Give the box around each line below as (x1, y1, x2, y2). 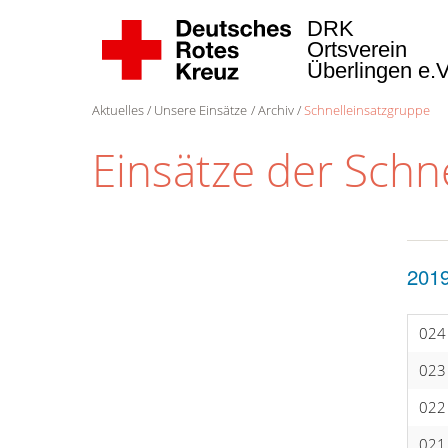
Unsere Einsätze (154, 101, 248, 119)
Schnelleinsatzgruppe (304, 101, 431, 119)
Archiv (257, 101, 294, 119)
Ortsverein (307, 38, 413, 62)
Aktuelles (92, 101, 144, 119)
